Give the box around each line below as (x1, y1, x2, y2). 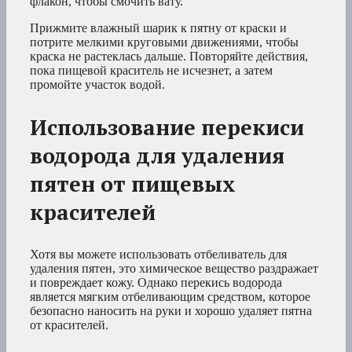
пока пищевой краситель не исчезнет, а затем (30, 64, 273, 78)
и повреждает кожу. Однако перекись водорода (30, 276, 282, 290)
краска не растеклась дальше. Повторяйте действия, (30, 49, 308, 64)
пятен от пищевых (30, 170, 236, 199)
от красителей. (30, 318, 108, 332)
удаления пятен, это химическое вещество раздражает (30, 262, 318, 276)
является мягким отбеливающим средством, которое (30, 290, 310, 304)
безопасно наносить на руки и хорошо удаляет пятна (30, 304, 312, 318)
